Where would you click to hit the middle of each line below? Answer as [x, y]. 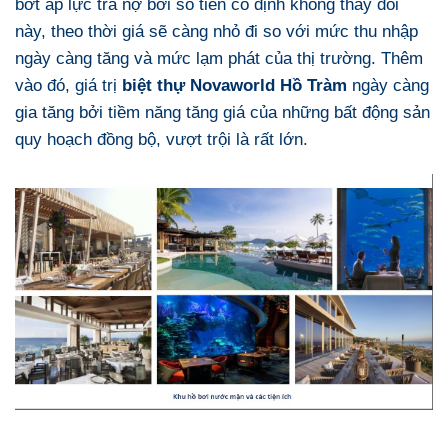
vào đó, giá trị [68, 85]
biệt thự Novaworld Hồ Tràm [234, 85]
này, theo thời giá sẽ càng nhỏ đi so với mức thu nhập [216, 31]
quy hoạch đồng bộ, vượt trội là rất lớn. [161, 139]
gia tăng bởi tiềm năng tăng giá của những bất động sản [222, 112]
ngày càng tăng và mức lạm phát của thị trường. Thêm [219, 58]
